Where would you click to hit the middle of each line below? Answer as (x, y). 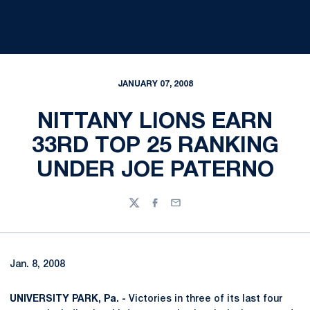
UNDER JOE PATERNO (155, 171)
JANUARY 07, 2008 (155, 84)
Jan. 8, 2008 (37, 265)
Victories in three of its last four (204, 299)
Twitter (145, 209)
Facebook (173, 209)
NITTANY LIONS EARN (155, 122)
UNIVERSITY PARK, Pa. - (68, 299)
